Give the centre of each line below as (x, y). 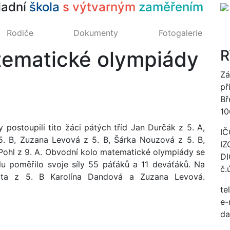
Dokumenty (96, 33)
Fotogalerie (180, 33)
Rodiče (20, 33)
